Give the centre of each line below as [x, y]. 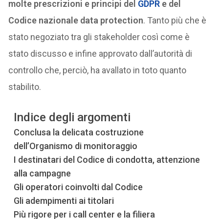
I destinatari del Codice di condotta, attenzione [107, 160]
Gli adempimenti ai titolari [64, 201]
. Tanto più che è [175, 21]
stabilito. [25, 87]
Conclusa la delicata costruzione [79, 132]
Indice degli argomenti [72, 118]
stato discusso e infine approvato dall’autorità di [100, 54]
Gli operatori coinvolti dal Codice [78, 187]
